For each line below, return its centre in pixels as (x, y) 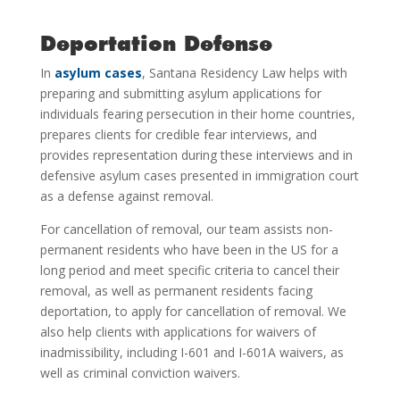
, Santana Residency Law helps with (244, 73)
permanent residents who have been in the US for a (189, 250)
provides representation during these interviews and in (196, 155)
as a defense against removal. (126, 196)
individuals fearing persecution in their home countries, (197, 114)
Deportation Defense (156, 43)
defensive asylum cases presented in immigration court (199, 175)
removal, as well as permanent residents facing (176, 291)
